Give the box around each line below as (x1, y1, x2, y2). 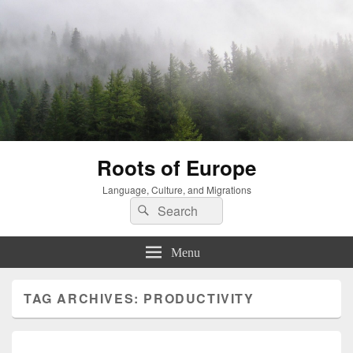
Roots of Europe (97, 152, 256, 182)
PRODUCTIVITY (143, 288, 255, 307)
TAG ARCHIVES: (24, 288, 144, 307)
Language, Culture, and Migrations (102, 182, 251, 196)
